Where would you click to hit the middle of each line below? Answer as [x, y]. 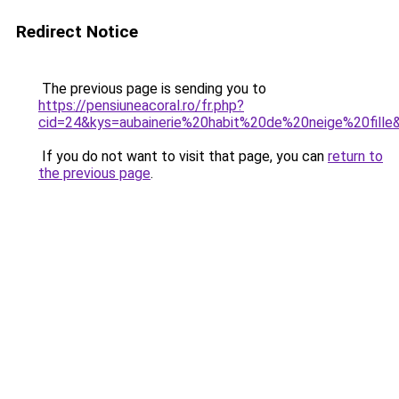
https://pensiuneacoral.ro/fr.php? [141, 106]
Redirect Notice [77, 32]
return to [355, 156]
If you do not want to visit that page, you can [183, 156]
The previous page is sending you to [152, 89]
